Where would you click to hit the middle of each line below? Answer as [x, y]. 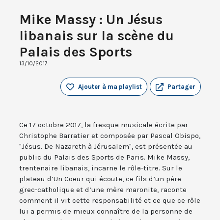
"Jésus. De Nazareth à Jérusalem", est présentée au [106, 147]
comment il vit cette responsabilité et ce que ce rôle [110, 201]
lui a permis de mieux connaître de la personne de [106, 211]
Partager [181, 87]
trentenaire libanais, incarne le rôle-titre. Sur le [101, 168]
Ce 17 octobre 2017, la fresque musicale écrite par [104, 125]
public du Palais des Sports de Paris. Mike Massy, [104, 157]
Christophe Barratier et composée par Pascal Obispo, [110, 136]
